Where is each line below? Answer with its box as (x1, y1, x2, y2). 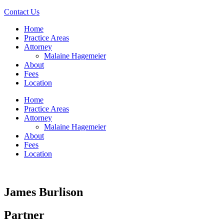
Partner (4, 208, 44, 222)
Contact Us (4, 7, 39, 16)
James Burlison (4, 185, 83, 198)
